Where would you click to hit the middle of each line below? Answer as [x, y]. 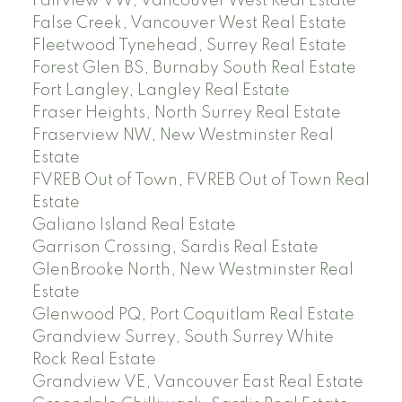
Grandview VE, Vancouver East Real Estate [197, 383]
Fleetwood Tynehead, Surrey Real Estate [189, 46]
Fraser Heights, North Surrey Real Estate [186, 114]
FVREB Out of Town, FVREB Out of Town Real [201, 181]
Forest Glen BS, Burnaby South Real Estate [194, 69]
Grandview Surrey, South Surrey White [183, 338]
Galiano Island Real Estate [134, 226]
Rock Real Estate [94, 360]
